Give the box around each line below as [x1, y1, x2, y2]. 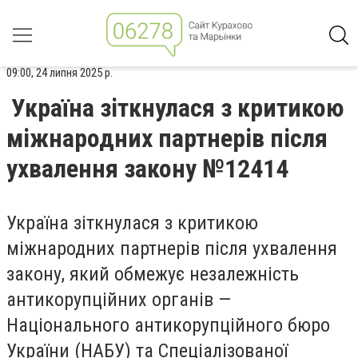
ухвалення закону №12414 [6, 153, 288, 184]
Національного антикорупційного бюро [6, 314, 330, 336]
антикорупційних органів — [6, 288, 231, 311]
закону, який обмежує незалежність [6, 263, 299, 285]
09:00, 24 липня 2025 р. [6, 66, 113, 80]
